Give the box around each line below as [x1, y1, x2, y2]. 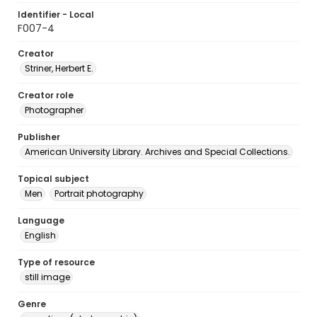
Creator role [18, 89, 74, 101]
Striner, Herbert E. [25, 62, 93, 74]
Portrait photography [54, 188, 144, 200]
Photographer [25, 104, 83, 116]
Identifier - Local [18, 8, 94, 21]
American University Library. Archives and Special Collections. [25, 146, 290, 158]
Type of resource [18, 256, 95, 268]
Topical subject [18, 173, 89, 185]
